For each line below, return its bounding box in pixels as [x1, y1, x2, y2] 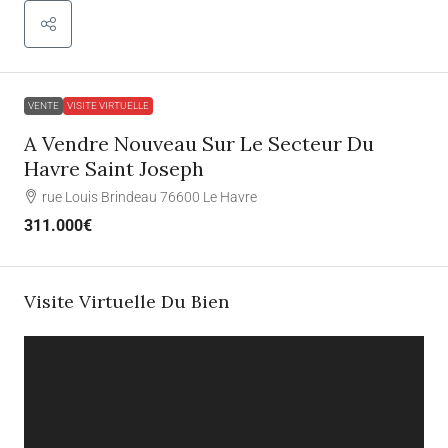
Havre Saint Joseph [24, 155, 204, 181]
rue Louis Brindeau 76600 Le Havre [42, 188, 257, 205]
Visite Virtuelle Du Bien [24, 289, 229, 313]
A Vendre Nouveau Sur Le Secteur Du [24, 130, 374, 156]
